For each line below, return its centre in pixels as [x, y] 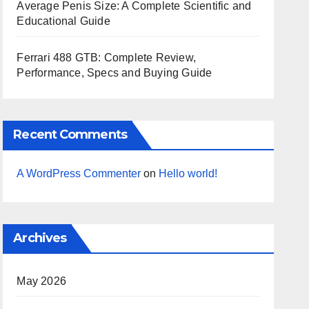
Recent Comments [70, 134]
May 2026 [41, 281]
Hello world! [188, 173]
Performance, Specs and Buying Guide [114, 73]
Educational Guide [63, 21]
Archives [40, 238]
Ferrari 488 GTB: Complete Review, [106, 58]
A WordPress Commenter [79, 173]
